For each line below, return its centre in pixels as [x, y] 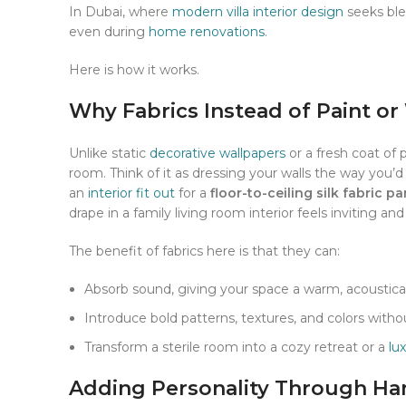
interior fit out [131, 193]
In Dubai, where [121, 12]
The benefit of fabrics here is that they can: [204, 251]
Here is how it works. [134, 70]
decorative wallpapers [217, 154]
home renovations [207, 32]
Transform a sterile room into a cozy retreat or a [237, 348]
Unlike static [109, 154]
